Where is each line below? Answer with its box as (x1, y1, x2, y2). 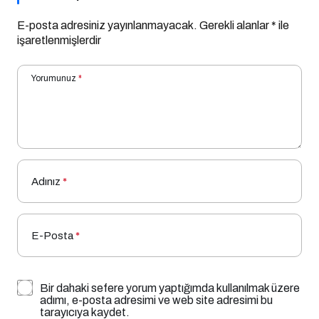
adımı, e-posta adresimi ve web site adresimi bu (40, 294, 273, 307)
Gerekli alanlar (199, 19, 271, 32)
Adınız (31, 176, 61, 188)
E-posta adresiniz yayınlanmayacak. (17, 19, 197, 32)
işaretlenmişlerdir (17, 34, 101, 47)
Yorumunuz (31, 73, 76, 84)
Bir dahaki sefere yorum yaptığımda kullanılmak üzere (40, 282, 300, 295)
